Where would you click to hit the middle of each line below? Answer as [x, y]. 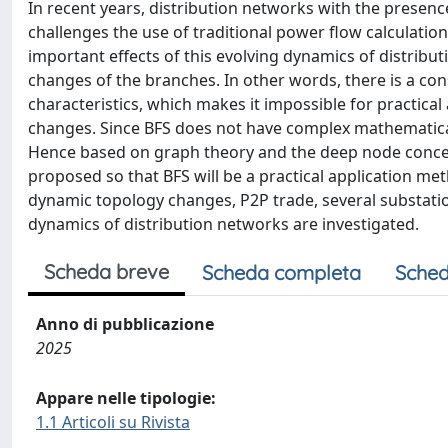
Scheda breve [106, 271]
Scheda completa [281, 272]
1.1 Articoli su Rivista [113, 422]
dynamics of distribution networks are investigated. [223, 224]
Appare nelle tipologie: [126, 398]
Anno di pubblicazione [125, 324]
